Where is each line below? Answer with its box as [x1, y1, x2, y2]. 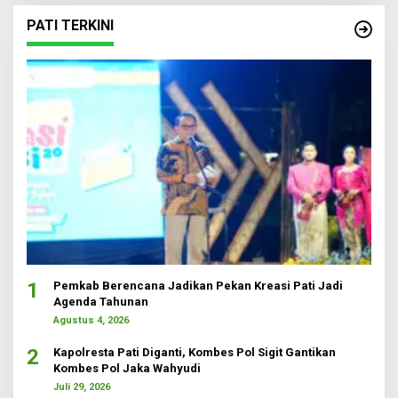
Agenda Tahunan [53, 294, 148, 308]
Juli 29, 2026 [53, 380, 110, 393]
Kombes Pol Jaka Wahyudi [53, 361, 201, 375]
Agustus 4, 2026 [53, 314, 129, 326]
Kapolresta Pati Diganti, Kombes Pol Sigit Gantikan [53, 345, 336, 359]
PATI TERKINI [27, 17, 114, 35]
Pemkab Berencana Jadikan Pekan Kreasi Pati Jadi [53, 278, 343, 292]
